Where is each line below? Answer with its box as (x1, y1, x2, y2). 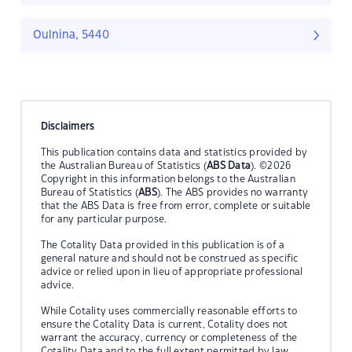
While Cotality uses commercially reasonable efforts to (40, 306, 298, 316)
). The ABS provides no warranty (157, 187, 309, 197)
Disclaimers (40, 121, 95, 131)
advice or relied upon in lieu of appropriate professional (40, 266, 303, 277)
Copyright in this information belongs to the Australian (40, 174, 295, 184)
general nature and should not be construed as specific (40, 253, 299, 263)
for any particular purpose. (40, 214, 167, 224)
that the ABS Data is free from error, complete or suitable (40, 200, 311, 211)
